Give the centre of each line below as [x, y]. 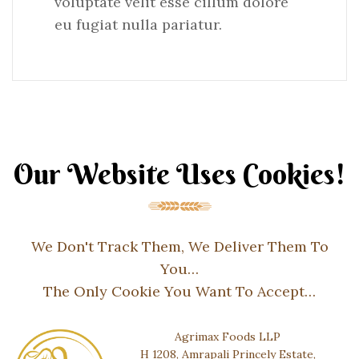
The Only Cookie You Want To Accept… [179, 291]
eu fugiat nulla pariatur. [138, 24]
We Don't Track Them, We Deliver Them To [179, 246]
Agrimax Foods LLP [228, 336]
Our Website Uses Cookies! [179, 173]
